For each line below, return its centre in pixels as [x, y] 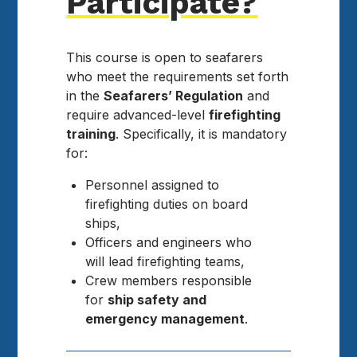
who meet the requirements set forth [178, 77]
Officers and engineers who [169, 243]
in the [85, 96]
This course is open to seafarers [165, 58]
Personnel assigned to [153, 185]
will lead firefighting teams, [165, 262]
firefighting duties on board [167, 204]
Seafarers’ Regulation [174, 96]
